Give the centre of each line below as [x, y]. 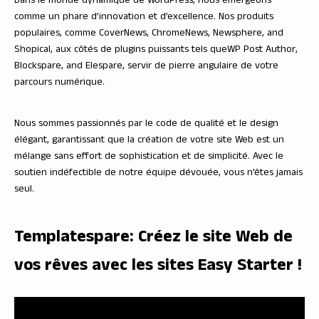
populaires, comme [57, 32]
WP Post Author [261, 49]
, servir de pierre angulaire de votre [200, 65]
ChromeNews [180, 32]
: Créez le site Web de [211, 236]
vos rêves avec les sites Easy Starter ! [158, 265]
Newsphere [237, 32]
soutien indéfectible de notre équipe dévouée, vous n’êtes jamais [158, 172]
